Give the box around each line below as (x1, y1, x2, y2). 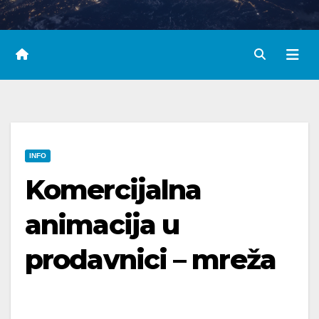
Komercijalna (25, 173, 202, 206)
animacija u (25, 208, 179, 241)
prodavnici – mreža (25, 243, 276, 276)
